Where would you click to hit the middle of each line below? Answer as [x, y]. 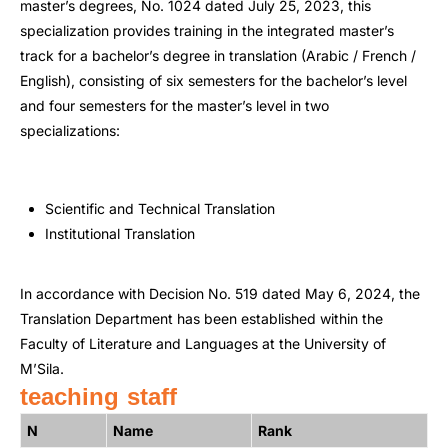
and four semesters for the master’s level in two [174, 105]
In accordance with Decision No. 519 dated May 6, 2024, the [220, 293]
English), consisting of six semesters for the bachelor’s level [213, 80]
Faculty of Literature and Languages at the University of [203, 343]
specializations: [70, 130]
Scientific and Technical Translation [160, 208]
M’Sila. [42, 368]
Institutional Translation [120, 233]
